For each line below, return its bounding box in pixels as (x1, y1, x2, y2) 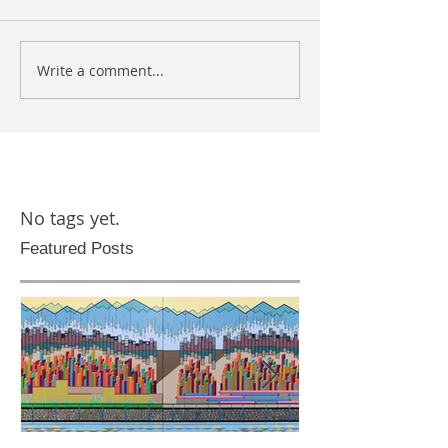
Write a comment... (37, 60, 164, 80)
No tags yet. (20, 206, 120, 230)
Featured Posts (20, 239, 134, 258)
